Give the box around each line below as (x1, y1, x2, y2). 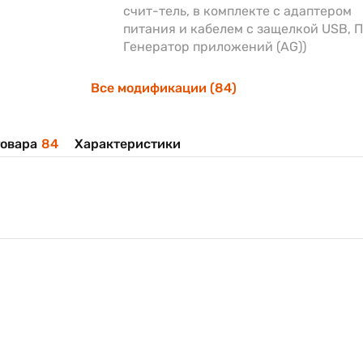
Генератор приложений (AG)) (123, 39, 306, 54)
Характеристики (75, 136, 181, 152)
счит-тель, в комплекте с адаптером (123, 3, 352, 19)
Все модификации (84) (91, 80, 237, 96)
